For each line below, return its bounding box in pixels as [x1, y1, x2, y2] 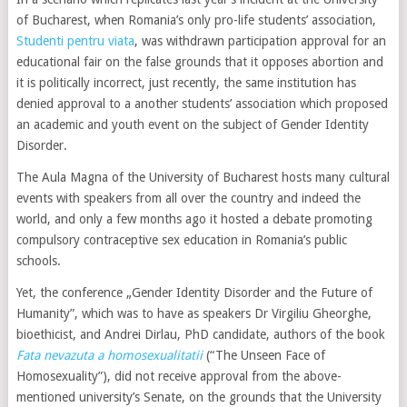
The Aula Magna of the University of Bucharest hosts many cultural [15, 170, 390, 184]
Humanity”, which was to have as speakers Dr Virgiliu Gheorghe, [15, 306, 372, 321]
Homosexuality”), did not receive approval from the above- [15, 369, 342, 383]
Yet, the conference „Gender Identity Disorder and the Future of [15, 285, 372, 300]
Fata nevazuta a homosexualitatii [15, 348, 203, 362]
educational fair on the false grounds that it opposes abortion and [15, 55, 383, 69]
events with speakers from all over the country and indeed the [15, 191, 361, 205]
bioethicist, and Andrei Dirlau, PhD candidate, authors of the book [15, 327, 385, 342]
